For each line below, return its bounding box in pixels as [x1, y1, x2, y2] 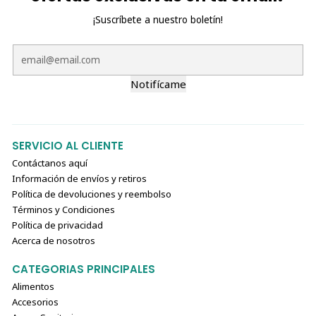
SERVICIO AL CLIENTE [11, 138, 123, 154]
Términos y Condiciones [11, 202, 115, 216]
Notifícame [130, 76, 186, 91]
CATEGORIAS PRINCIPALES [11, 262, 155, 277]
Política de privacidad [11, 218, 103, 231]
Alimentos [11, 280, 54, 293]
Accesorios [11, 296, 59, 309]
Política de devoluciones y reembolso [11, 187, 171, 200]
